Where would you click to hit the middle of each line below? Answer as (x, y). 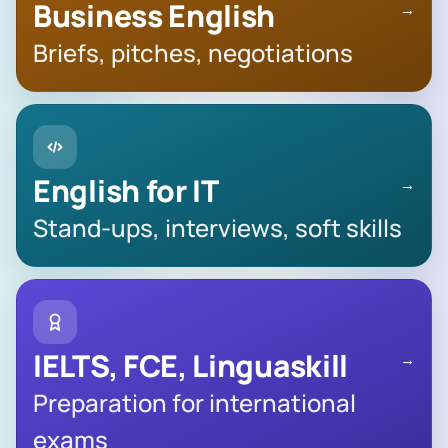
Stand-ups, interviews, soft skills (217, 228)
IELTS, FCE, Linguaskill (191, 366)
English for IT (126, 191)
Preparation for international (194, 403)
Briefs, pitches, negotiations (193, 53)
